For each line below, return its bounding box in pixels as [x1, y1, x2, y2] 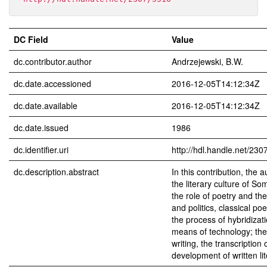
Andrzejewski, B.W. [172, 55, 243, 67]
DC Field [14, 33, 48, 45]
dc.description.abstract [14, 166, 99, 178]
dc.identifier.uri [14, 144, 69, 156]
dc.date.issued [14, 122, 69, 133]
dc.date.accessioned [14, 77, 91, 89]
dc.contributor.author [14, 55, 92, 67]
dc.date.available [14, 100, 77, 111]
